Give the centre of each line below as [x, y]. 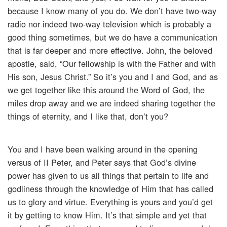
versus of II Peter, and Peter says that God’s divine [102, 162]
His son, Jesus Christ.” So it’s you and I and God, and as [113, 77]
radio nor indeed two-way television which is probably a [109, 24]
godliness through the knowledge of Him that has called [110, 189]
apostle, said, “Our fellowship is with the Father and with [112, 64]
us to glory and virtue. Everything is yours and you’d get [110, 202]
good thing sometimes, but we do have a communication [112, 37]
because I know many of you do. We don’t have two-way [112, 11]
